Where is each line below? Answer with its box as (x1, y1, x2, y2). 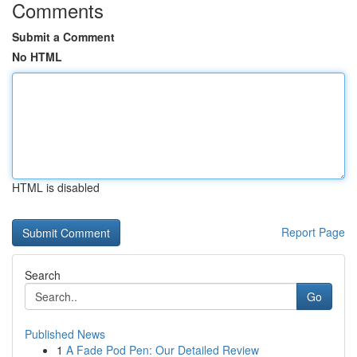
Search (25, 267, 61, 283)
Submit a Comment (12, 29, 115, 45)
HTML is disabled (12, 179, 100, 195)
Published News (25, 326, 105, 342)
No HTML (12, 49, 62, 65)
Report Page (281, 224, 345, 240)
